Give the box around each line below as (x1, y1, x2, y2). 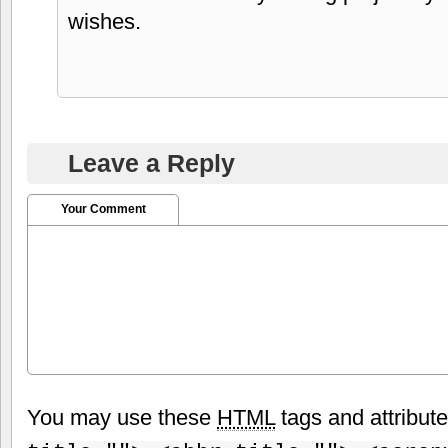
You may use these (27, 404, 217, 430)
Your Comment (60, 201, 146, 216)
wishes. (68, 8, 141, 34)
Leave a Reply (68, 148, 235, 177)
